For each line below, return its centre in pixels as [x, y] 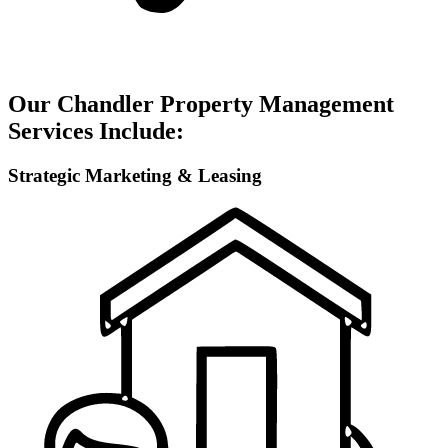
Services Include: [96, 131]
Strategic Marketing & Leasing [135, 175]
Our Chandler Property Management [201, 104]
